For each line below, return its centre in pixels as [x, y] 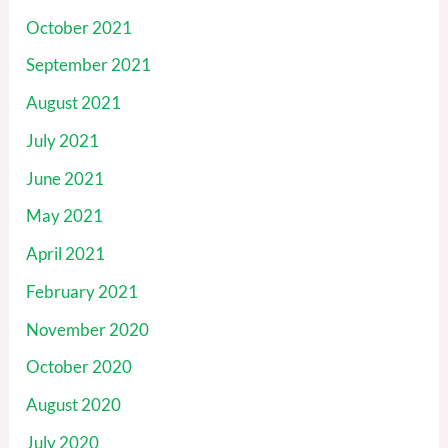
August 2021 [74, 103]
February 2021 [82, 291]
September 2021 [89, 65]
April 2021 [66, 254]
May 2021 [65, 216]
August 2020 [74, 405]
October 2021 [79, 27]
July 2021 [63, 140]
